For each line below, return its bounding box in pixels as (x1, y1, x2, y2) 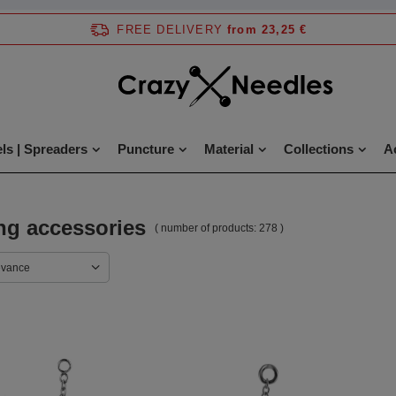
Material (203, 141, 254, 156)
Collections (283, 141, 354, 156)
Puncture (117, 141, 174, 156)
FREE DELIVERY (117, 22, 224, 36)
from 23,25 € (227, 22, 308, 36)
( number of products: (155, 221, 259, 234)
